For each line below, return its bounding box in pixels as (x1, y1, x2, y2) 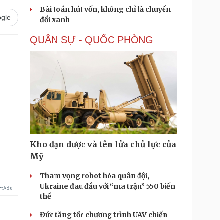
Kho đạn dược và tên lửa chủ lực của (30, 139, 176, 149)
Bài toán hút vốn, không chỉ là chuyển (40, 5, 171, 14)
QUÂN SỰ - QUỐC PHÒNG (30, 34, 153, 45)
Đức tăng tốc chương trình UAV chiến (40, 210, 167, 219)
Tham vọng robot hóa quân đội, (40, 171, 149, 180)
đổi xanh (40, 15, 70, 24)
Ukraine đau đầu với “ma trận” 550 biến (40, 182, 175, 191)
